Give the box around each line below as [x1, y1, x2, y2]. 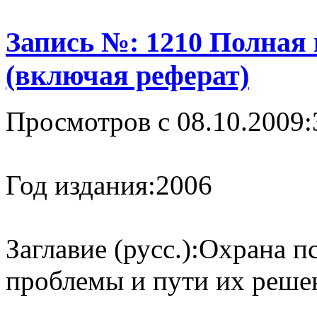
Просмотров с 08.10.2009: [6, 105, 312, 137]
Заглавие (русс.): [6, 233, 199, 264]
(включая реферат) [6, 59, 249, 92]
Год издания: [6, 169, 156, 200]
